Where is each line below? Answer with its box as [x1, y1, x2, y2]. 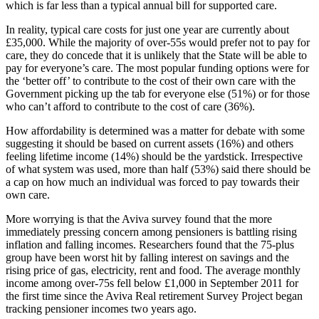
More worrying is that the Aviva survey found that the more [6, 212, 272, 225]
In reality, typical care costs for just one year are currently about [6, 23, 289, 36]
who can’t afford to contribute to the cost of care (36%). [6, 100, 255, 113]
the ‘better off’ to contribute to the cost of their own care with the [6, 74, 296, 87]
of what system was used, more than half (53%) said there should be [6, 162, 310, 175]
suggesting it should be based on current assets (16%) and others [6, 137, 293, 150]
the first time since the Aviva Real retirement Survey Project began [6, 289, 303, 302]
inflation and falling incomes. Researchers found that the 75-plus [6, 238, 294, 251]
